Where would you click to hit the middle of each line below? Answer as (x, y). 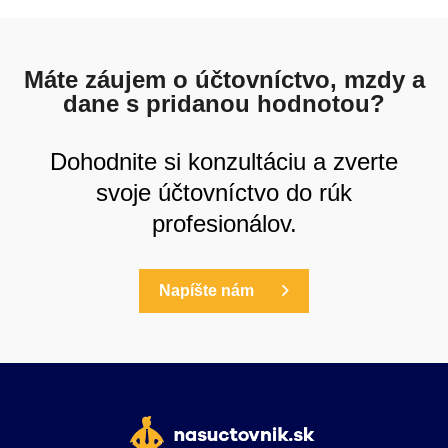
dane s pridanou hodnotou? (224, 103)
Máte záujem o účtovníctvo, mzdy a (224, 79)
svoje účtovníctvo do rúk (224, 192)
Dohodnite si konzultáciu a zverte (224, 161)
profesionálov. (224, 223)
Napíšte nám (206, 290)
